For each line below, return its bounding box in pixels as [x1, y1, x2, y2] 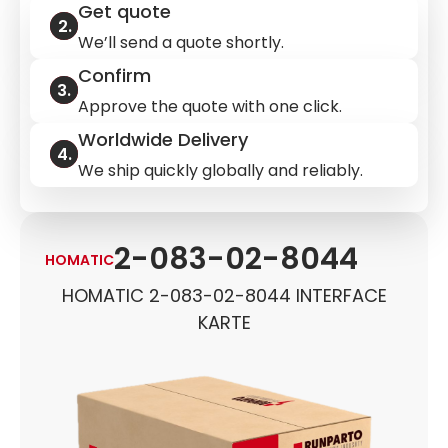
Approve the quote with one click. [78, 95, 342, 118]
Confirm [78, 63, 151, 88]
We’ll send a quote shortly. [78, 31, 284, 54]
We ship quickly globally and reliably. [78, 159, 363, 182]
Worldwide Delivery [78, 127, 248, 152]
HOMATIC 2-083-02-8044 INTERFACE [61, 283, 387, 308]
